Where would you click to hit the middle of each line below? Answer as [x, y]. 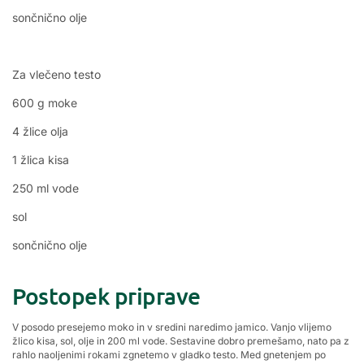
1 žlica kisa [41, 160]
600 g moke [45, 103]
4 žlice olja [40, 131]
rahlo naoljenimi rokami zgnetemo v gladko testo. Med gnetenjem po [169, 355]
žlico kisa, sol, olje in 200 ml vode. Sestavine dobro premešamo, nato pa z [181, 341]
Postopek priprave [106, 296]
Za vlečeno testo [56, 74]
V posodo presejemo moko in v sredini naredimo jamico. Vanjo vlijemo [172, 327]
